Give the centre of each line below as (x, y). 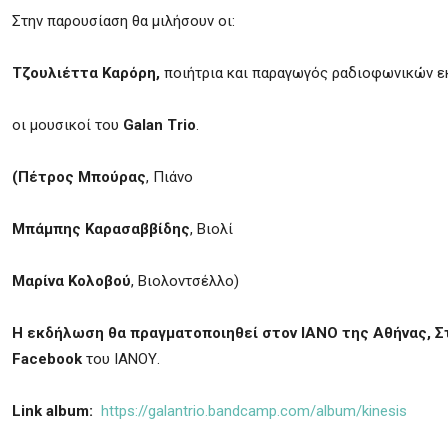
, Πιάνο (169, 177)
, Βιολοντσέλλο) (185, 281)
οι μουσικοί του (67, 125)
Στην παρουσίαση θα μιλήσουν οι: (123, 21)
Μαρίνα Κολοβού (71, 281)
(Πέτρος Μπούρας (79, 177)
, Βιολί (211, 229)
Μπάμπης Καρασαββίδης (101, 229)
